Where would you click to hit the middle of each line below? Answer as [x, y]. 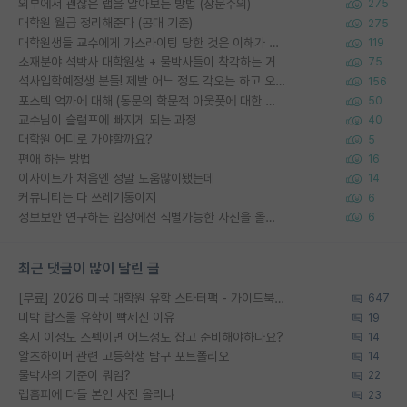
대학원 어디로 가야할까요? [85, 139]
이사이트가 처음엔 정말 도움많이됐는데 [116, 178]
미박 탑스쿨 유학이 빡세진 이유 [96, 318]
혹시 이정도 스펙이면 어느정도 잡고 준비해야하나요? [151, 337]
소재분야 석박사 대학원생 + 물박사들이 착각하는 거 [147, 62]
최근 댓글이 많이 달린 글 [89, 268]
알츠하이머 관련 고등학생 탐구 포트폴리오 [124, 356]
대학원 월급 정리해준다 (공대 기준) [105, 23]
